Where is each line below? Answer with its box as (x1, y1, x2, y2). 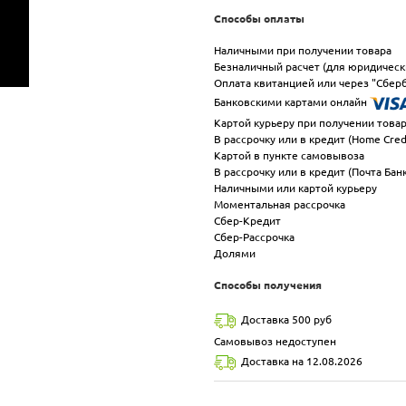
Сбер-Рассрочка (214, 230, 295, 243)
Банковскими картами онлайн (214, 95, 370, 108)
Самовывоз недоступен (214, 335, 336, 348)
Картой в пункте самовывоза (214, 149, 364, 161)
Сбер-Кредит (214, 214, 281, 227)
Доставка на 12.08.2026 (241, 355, 362, 368)
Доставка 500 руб (241, 314, 332, 326)
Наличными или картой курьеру (214, 181, 377, 194)
